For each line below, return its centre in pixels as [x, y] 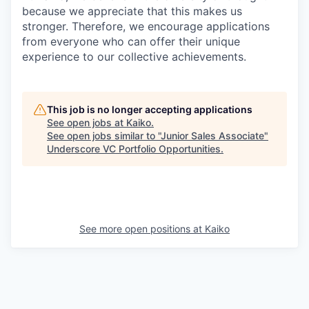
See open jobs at [87, 123]
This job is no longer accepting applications [150, 110]
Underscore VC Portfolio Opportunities [134, 149]
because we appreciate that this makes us [132, 11]
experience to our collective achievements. [134, 57]
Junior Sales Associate [212, 136]
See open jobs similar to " [104, 136]
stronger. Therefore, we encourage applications [146, 27]
